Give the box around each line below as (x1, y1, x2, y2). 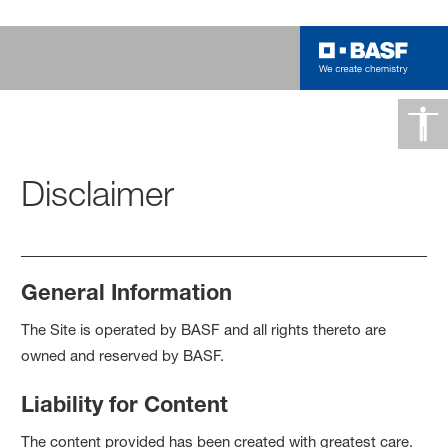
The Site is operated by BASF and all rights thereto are (21, 319, 387, 339)
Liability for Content (21, 390, 229, 417)
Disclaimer (21, 171, 175, 215)
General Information (21, 278, 233, 305)
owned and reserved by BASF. (21, 345, 225, 365)
